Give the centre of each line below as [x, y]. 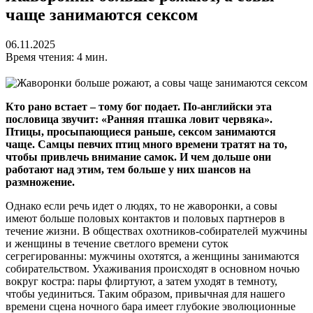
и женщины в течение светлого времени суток [117, 243]
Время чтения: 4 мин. [57, 57]
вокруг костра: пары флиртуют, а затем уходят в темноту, [141, 281]
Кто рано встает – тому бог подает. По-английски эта [139, 106]
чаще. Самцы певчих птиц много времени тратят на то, [146, 144]
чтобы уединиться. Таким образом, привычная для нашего [145, 293]
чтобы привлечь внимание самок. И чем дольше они [138, 156]
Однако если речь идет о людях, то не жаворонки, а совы [141, 205]
